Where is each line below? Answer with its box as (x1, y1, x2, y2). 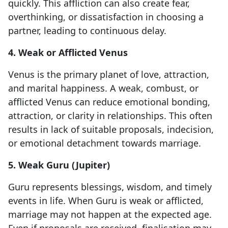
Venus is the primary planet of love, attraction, (8, 68, 209, 81)
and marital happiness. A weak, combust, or (8, 82, 198, 95)
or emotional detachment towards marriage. (8, 137, 201, 150)
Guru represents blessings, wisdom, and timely (8, 181, 212, 193)
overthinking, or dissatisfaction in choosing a (8, 11, 204, 23)
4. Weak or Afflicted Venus (8, 46, 128, 59)
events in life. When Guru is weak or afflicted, (8, 194, 204, 207)
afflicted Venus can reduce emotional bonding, (8, 96, 210, 108)
